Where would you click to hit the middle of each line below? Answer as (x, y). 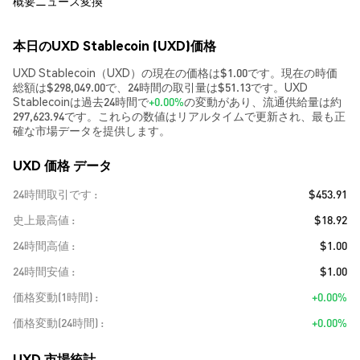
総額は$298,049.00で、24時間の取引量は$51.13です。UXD (160, 87)
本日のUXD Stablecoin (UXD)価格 (115, 45)
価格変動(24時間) (55, 322)
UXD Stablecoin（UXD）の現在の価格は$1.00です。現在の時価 (175, 72)
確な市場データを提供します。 (92, 130)
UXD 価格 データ (62, 165)
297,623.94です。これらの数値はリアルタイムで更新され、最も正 (179, 116)
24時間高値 (41, 245)
